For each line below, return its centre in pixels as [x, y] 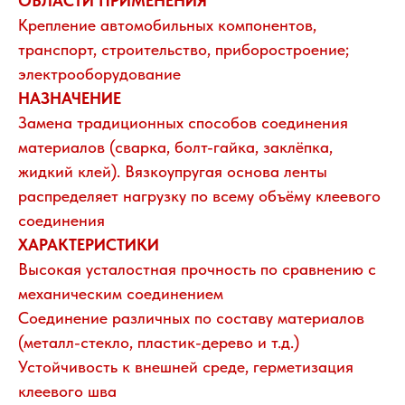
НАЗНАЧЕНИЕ [70, 98]
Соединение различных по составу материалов [191, 317]
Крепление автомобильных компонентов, [167, 24]
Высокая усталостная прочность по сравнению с [197, 268]
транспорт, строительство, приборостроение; [184, 49]
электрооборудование [99, 73]
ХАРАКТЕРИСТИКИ [89, 244]
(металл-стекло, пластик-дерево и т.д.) [159, 342]
